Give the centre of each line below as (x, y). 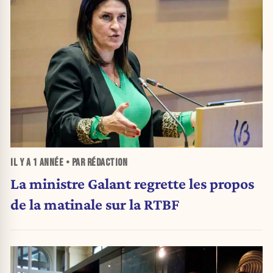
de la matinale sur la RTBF (95, 204)
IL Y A (22, 162)
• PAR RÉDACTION (95, 162)
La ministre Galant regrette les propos (132, 183)
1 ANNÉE (48, 162)
